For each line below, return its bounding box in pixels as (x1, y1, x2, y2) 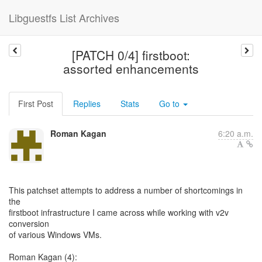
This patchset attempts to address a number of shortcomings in (9, 184, 243, 196)
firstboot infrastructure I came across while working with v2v (9, 206, 229, 218)
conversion (9, 218, 49, 229)
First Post (18, 98, 53, 109)
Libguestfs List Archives (9, 10, 119, 25)
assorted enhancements (63, 60, 199, 77)
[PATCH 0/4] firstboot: (71, 46, 190, 64)
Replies (73, 98, 101, 109)
